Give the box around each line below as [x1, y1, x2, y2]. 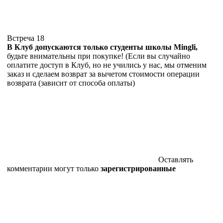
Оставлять [158, 155, 193, 164]
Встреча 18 [7, 34, 46, 43]
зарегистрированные [101, 164, 176, 173]
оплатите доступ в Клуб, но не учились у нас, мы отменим [7, 61, 207, 70]
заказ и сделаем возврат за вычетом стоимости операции [7, 70, 200, 79]
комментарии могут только [7, 164, 101, 173]
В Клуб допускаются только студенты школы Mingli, [7, 43, 198, 52]
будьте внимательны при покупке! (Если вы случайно [7, 52, 190, 61]
